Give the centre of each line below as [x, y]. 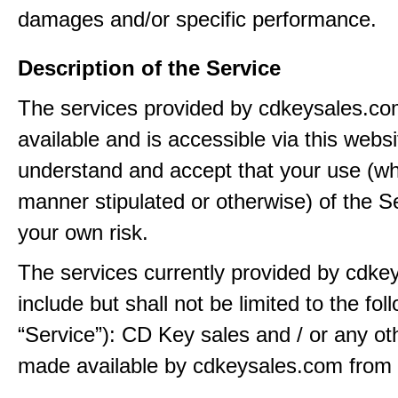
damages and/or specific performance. [197, 19]
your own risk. [83, 232]
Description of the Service [149, 68]
